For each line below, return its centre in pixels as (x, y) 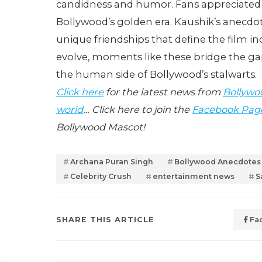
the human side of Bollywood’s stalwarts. (156, 75)
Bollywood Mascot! (101, 127)
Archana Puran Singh (112, 162)
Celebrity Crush (101, 177)
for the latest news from (163, 92)
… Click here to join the (137, 110)
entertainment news (194, 177)
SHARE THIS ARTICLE (105, 219)
